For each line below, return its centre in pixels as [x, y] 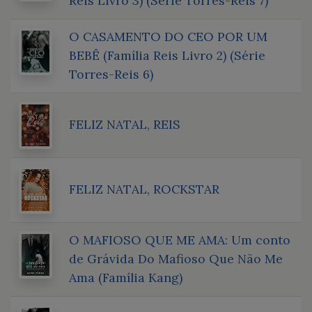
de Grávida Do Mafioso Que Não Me [176, 258]
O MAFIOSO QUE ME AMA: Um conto [180, 240]
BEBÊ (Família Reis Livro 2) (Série [167, 55]
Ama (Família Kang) [126, 277]
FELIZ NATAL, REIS [125, 124]
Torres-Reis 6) [111, 74]
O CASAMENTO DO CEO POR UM [168, 36]
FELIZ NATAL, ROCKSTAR [144, 189]
